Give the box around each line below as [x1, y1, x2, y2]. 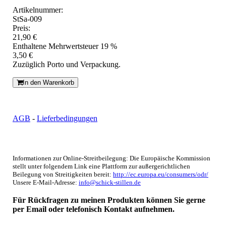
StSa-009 [13, 15, 42, 24]
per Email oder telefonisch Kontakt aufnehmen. [13, 205, 175, 214]
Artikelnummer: [13, 6, 63, 15]
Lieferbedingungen [37, 114, 97, 123]
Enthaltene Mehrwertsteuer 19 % [13, 42, 117, 51]
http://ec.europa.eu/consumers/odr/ [113, 171, 208, 179]
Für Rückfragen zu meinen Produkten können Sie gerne [13, 196, 205, 205]
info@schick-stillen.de [79, 179, 141, 187]
